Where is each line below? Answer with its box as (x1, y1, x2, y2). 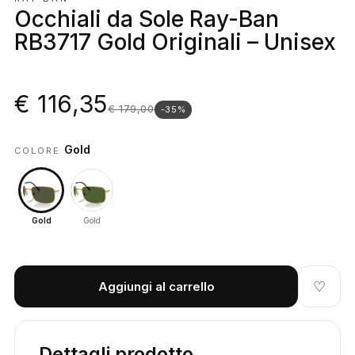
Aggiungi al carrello (97, 279, 215, 295)
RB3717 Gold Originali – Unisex (14, 28, 336, 55)
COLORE (14, 145, 64, 157)
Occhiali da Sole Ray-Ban (14, 5, 279, 32)
